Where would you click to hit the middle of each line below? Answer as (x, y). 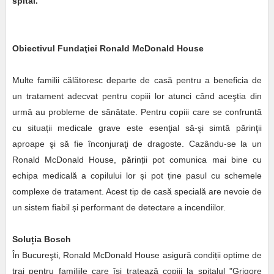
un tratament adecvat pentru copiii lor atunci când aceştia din (137, 96)
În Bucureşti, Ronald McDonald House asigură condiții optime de (137, 255)
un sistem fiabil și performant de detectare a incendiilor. (119, 208)
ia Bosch (52, 239)
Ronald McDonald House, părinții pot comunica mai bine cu (137, 160)
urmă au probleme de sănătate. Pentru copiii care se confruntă (137, 112)
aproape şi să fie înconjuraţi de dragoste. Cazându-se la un (137, 144)
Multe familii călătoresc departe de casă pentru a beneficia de (137, 80)
